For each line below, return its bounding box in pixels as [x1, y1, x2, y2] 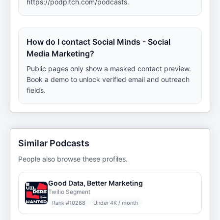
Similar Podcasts [18, 138, 89, 148]
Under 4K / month [93, 199, 138, 206]
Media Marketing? [27, 49, 94, 58]
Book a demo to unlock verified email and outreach [27, 75, 190, 83]
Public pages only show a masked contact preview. [27, 64, 191, 73]
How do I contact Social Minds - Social [27, 37, 170, 47]
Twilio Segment [48, 188, 90, 195]
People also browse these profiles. [18, 155, 128, 163]
